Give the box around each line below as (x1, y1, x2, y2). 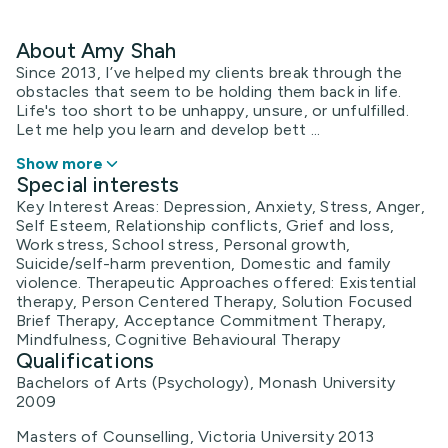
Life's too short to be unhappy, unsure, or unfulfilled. (16, 100, 409, 120)
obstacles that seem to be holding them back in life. (16, 81, 401, 101)
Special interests (16, 171, 180, 197)
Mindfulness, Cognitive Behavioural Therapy (16, 329, 341, 349)
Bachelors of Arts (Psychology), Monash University (16, 372, 396, 392)
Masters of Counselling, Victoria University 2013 (16, 426, 374, 446)
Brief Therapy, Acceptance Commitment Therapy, (16, 310, 387, 330)
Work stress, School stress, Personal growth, (16, 234, 350, 254)
